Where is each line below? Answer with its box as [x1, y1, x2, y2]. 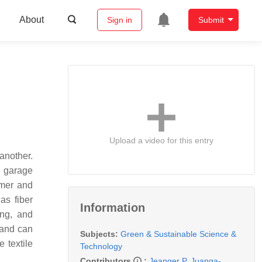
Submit [198, 15, 224, 25]
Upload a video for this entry [109, 135, 213, 145]
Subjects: [80, 229, 118, 239]
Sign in [106, 15, 132, 25]
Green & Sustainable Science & [120, 229, 236, 239]
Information [80, 201, 145, 214]
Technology [80, 241, 122, 251]
